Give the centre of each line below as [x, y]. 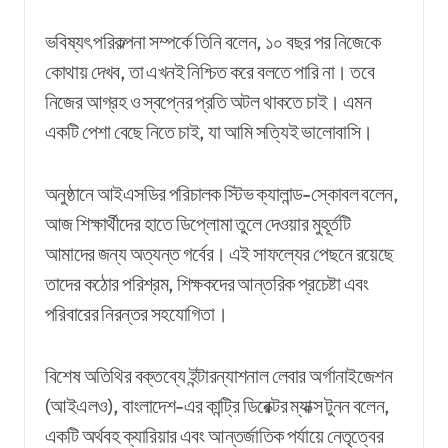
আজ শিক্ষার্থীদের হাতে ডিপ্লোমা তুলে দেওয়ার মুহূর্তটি [198, 223]
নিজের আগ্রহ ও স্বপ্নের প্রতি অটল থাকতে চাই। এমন [208, 101]
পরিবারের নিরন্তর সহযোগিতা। [136, 313]
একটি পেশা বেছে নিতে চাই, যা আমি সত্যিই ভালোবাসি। [209, 131]
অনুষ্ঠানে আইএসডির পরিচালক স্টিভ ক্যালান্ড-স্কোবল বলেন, [221, 193]
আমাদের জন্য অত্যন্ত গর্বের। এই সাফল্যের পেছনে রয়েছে [219, 253]
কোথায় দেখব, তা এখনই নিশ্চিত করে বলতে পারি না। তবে [209, 71]
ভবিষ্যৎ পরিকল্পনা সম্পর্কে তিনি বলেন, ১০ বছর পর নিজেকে [213, 41]
